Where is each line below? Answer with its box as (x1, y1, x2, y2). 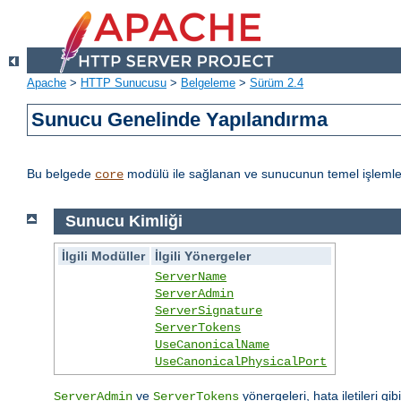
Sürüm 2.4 (250, 76, 303, 90)
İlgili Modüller (62, 248, 146, 263)
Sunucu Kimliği (64, 212, 183, 231)
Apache (27, 76, 66, 90)
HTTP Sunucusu (81, 76, 166, 90)
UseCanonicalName (155, 337, 270, 352)
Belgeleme (181, 76, 235, 90)
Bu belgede (27, 166, 95, 182)
